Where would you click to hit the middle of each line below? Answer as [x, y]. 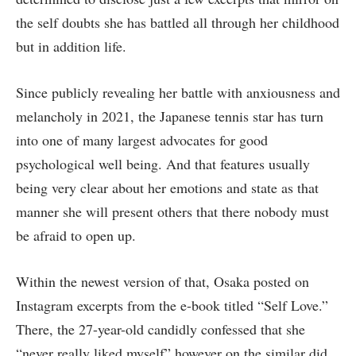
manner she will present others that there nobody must [172, 212]
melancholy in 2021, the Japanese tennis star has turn [170, 116]
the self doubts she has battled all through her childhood [178, 23]
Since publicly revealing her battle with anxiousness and [178, 93]
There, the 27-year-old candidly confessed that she [161, 329]
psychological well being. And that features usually [163, 164]
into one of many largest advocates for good [142, 140]
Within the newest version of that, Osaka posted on [163, 281]
